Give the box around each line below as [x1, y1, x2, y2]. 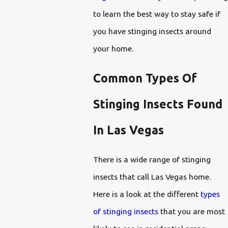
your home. [93, 44, 135, 53]
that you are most [158, 207, 225, 216]
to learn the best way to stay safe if [93, 9, 220, 19]
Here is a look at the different [93, 189, 201, 199]
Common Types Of [93, 71, 197, 84]
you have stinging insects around [93, 26, 211, 36]
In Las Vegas [93, 123, 164, 136]
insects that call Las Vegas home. [93, 172, 211, 182]
